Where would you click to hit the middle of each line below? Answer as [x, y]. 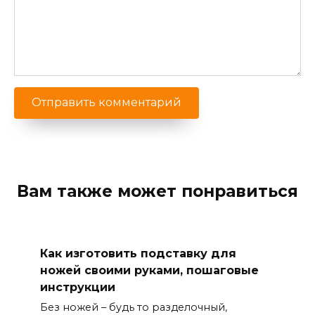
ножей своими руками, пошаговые [149, 270]
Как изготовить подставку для [138, 253]
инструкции [77, 287]
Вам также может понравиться [157, 191]
